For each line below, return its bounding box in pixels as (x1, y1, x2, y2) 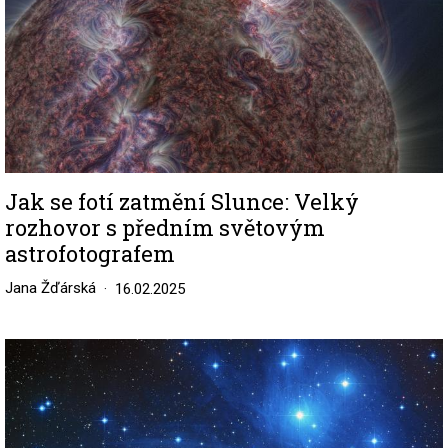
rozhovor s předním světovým (5, 212, 325, 242)
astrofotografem (5, 238, 175, 268)
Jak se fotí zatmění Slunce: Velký (5, 186, 359, 216)
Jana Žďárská (5, 278, 96, 297)
